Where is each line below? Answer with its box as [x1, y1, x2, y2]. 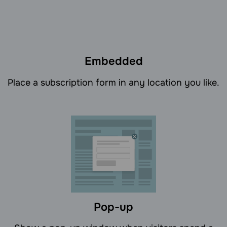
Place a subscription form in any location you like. [8, 77, 219, 88]
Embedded [84, 54, 143, 68]
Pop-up [94, 200, 133, 215]
